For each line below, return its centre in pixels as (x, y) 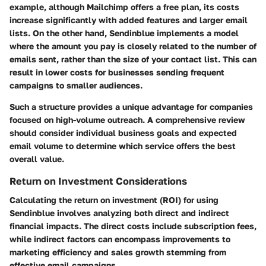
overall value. (37, 159)
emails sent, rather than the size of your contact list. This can (133, 59)
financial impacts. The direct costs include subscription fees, (133, 226)
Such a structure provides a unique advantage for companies (131, 106)
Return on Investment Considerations (98, 181)
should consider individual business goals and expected (123, 132)
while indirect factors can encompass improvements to (120, 239)
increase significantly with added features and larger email (129, 20)
